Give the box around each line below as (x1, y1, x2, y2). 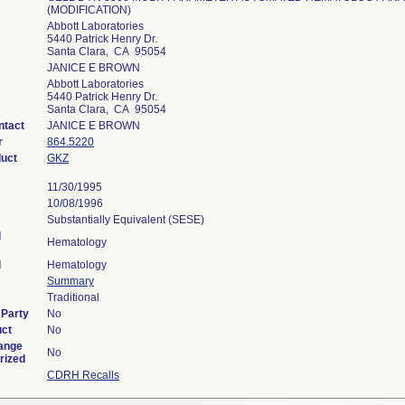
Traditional (47, 291, 99, 304)
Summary (47, 275, 94, 287)
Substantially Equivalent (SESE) (47, 213, 204, 226)
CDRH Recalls (47, 369, 119, 381)
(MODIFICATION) (47, 4, 131, 16)
